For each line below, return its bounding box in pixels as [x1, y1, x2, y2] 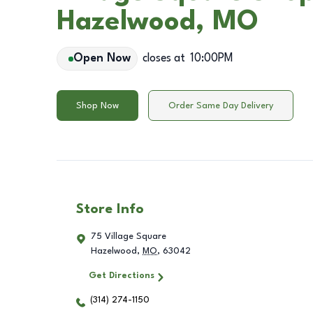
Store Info [76, 203, 144, 217]
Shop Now [76, 101, 119, 110]
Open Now [73, 53, 131, 64]
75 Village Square [91, 232, 166, 241]
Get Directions [88, 271, 154, 280]
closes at [142, 53, 185, 64]
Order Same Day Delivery [168, 101, 273, 110]
